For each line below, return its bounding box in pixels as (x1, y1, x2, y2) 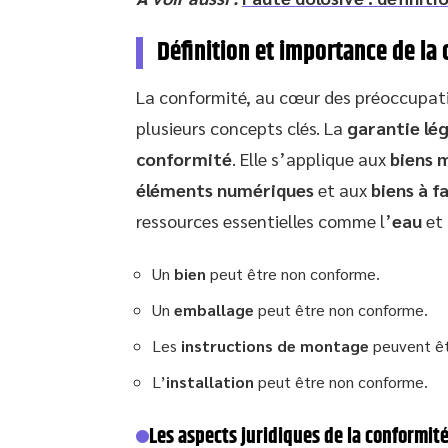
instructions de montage (181, 334, 369, 356)
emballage (174, 298, 254, 320)
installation (166, 370, 254, 392)
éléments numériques (136, 177, 314, 201)
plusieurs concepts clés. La (136, 115, 347, 139)
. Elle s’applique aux (232, 146, 390, 170)
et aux (314, 177, 371, 201)
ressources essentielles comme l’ (136, 208, 392, 232)
